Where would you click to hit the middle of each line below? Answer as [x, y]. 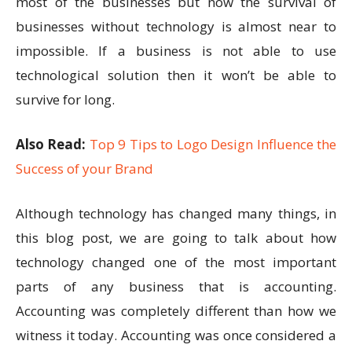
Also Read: [53, 145]
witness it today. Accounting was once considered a [176, 335]
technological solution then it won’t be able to [176, 75]
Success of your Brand [84, 169]
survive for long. [67, 100]
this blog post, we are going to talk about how [176, 238]
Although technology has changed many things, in [176, 214]
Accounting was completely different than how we [176, 311]
